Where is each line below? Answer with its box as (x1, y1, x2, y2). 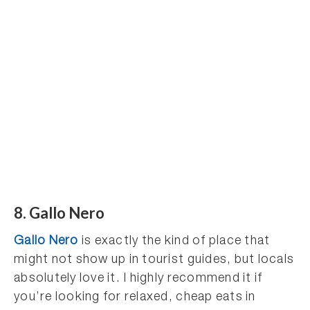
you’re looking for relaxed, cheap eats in (14, 291, 256, 304)
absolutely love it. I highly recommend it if (14, 273, 263, 285)
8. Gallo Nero (14, 203, 104, 222)
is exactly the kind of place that (78, 235, 271, 248)
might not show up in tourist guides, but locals (14, 254, 295, 266)
